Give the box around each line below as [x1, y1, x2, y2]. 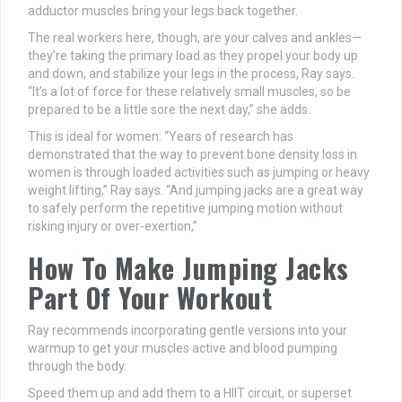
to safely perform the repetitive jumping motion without [28, 201, 343, 216]
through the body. [28, 359, 127, 374]
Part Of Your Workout [28, 277, 272, 319]
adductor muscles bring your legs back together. [28, 4, 298, 19]
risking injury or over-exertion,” [28, 219, 197, 234]
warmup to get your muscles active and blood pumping [28, 341, 337, 356]
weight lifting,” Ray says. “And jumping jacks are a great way [28, 183, 363, 198]
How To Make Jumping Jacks [28, 248, 349, 289]
